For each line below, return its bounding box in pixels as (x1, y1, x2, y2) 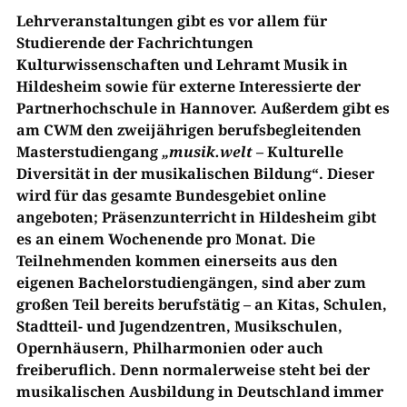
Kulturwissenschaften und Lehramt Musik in (15, 55, 348, 75)
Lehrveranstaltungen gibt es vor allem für (15, 11, 327, 32)
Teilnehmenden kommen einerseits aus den (15, 251, 338, 272)
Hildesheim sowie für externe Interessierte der (15, 76, 361, 97)
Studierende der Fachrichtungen (15, 33, 253, 54)
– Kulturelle (252, 142, 343, 163)
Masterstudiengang (15, 142, 162, 163)
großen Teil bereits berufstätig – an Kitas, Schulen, (15, 294, 387, 315)
